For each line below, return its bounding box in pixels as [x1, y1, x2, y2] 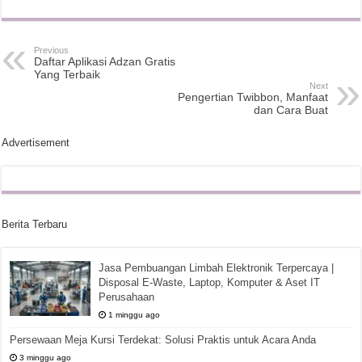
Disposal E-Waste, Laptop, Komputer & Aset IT [99, 276, 321, 288]
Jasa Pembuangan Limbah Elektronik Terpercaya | [99, 262, 335, 274]
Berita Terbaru [2, 218, 68, 230]
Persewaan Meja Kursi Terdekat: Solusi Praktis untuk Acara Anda [10, 334, 317, 346]
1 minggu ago [108, 310, 161, 319]
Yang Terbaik [34, 68, 101, 81]
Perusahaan [99, 291, 155, 303]
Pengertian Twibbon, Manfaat [177, 90, 328, 103]
